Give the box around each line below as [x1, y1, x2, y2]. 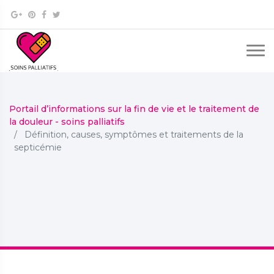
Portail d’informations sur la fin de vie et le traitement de [9, 103, 259, 114]
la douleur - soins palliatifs [9, 116, 125, 127]
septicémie [14, 142, 62, 153]
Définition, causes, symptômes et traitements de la [24, 129, 243, 140]
